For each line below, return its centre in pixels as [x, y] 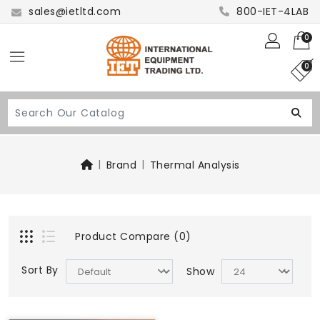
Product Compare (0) [133, 236]
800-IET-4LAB [271, 11]
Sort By [40, 270]
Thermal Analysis [195, 165]
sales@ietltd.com [73, 11]
